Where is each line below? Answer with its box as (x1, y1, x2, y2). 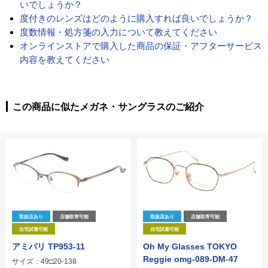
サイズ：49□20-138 (12, 257, 77, 266)
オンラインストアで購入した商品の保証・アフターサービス (19, 41, 262, 51)
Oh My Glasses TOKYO (143, 242, 237, 252)
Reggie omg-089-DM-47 (143, 254, 238, 264)
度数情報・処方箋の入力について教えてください (19, 27, 217, 38)
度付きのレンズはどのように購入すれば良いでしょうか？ (19, 13, 253, 24)
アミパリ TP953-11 (12, 242, 85, 252)
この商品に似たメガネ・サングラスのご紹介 (13, 102, 204, 112)
